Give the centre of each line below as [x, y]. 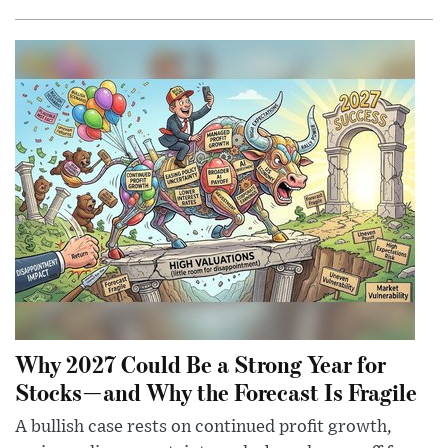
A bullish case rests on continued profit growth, [203, 427]
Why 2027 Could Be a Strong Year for [200, 364]
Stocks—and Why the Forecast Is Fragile [216, 392]
